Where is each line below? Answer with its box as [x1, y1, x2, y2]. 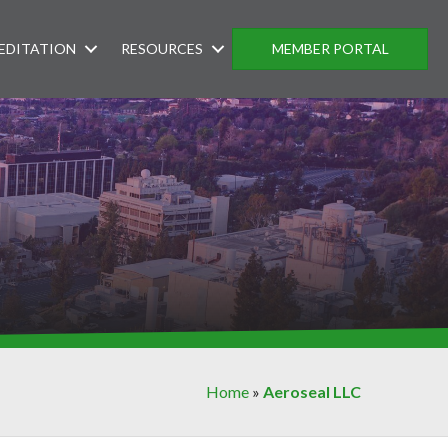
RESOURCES [121, 39, 204, 57]
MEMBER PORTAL [271, 39, 389, 57]
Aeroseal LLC [263, 382, 362, 401]
